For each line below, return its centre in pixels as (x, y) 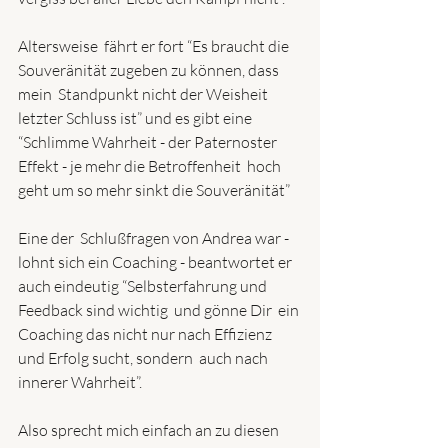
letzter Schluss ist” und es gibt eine (138, 118)
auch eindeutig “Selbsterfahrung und (144, 286)
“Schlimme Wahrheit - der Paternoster (149, 142)
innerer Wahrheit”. (80, 382)
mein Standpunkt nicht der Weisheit (144, 94)
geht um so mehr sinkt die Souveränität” (154, 190)
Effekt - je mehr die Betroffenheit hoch (151, 166)
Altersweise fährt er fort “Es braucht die (155, 46)
